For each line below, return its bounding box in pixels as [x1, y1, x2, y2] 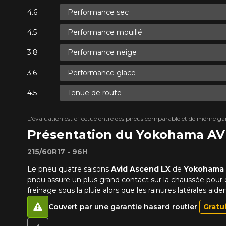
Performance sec [67, 7, 129, 17]
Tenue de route [67, 88, 122, 97]
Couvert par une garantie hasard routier [48, 202, 199, 212]
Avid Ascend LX [110, 164, 171, 174]
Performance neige [67, 47, 137, 57]
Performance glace [67, 68, 136, 77]
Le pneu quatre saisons [27, 164, 111, 174]
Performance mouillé [67, 27, 142, 37]
